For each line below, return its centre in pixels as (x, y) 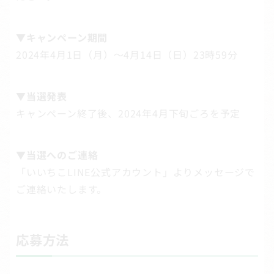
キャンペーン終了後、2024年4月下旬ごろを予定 (128, 113)
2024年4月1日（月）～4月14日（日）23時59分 (127, 55)
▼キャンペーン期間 (62, 38)
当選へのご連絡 (62, 155)
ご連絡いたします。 (62, 189)
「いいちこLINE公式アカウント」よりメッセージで (135, 172)
